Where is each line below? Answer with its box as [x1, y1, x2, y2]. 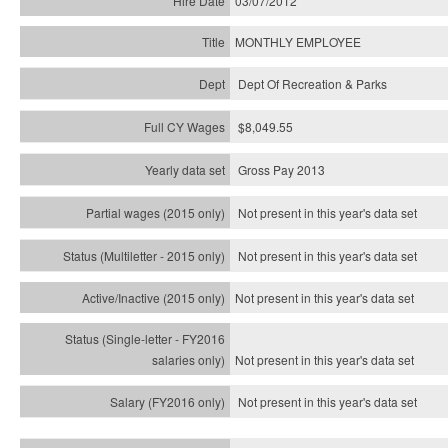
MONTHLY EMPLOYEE [235, 33, 361, 50]
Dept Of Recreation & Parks [238, 75, 387, 92]
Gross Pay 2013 [238, 161, 325, 178]
